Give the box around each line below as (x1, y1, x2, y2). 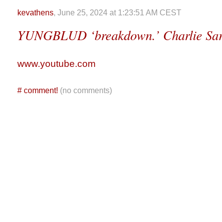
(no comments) (58, 86, 122, 95)
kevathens (17, 8, 54, 17)
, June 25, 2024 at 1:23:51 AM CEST (54, 8, 181, 17)
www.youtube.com (17, 58, 96, 69)
